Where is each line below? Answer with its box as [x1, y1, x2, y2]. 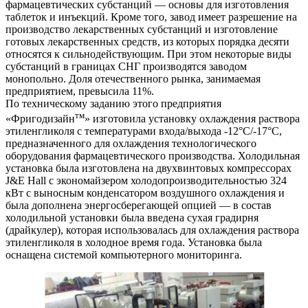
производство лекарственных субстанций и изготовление [5, 23, 278, 35]
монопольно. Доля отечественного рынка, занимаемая [5, 72, 261, 85]
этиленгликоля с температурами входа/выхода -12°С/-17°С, [5, 125, 282, 137]
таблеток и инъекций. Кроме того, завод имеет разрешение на [5, 10, 297, 23]
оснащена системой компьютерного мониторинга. [5, 249, 242, 261]
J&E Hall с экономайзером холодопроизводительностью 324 [5, 175, 287, 187]
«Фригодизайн [5, 113, 75, 125]
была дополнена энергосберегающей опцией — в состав [5, 199, 272, 212]
